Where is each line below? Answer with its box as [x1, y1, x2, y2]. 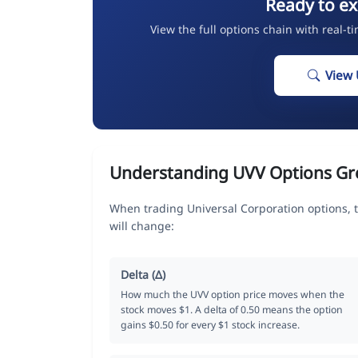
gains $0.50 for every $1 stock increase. [121, 317, 300, 332]
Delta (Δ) [121, 266, 165, 282]
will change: [109, 217, 174, 233]
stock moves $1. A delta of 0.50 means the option [121, 302, 343, 316]
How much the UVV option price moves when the [121, 287, 344, 301]
